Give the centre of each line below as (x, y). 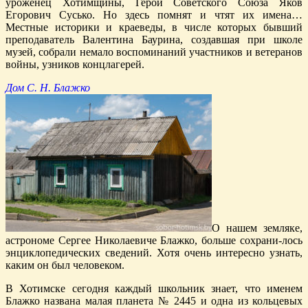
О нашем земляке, (257, 228)
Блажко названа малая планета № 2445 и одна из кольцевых (154, 300)
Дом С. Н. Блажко (48, 87)
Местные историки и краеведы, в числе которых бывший (154, 27)
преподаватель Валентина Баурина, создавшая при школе (154, 39)
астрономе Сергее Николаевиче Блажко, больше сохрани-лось (154, 240)
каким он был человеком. (65, 265)
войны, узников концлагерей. (75, 64)
